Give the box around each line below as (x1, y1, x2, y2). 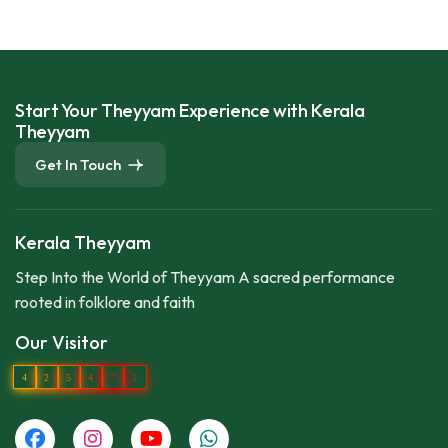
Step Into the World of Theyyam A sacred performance (15, 267, 395, 288)
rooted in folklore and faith (15, 292, 195, 313)
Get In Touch (35, 155, 121, 175)
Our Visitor (15, 331, 108, 355)
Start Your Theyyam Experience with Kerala (15, 99, 365, 123)
